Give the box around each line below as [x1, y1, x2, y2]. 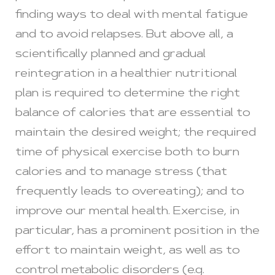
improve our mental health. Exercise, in [15, 206, 239, 218]
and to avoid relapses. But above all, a [15, 29, 233, 41]
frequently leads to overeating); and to [15, 187, 244, 198]
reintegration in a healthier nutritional [15, 69, 237, 80]
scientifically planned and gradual [15, 49, 206, 61]
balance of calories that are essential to [15, 108, 250, 120]
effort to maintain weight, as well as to [15, 246, 240, 257]
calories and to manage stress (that [15, 167, 227, 179]
